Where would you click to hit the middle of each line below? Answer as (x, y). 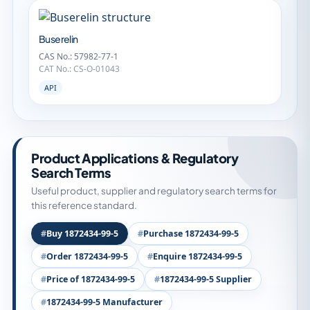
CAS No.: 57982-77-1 (79, 56)
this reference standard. (84, 205)
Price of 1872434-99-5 (91, 279)
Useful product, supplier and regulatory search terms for (154, 191)
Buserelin (58, 39)
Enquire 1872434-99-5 (198, 256)
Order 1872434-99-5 (87, 256)
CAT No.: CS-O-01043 (79, 69)
